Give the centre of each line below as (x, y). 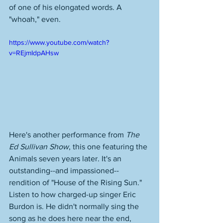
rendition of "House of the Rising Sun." (76, 182)
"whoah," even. (36, 19)
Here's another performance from (67, 134)
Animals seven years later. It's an (66, 158)
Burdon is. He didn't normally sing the (75, 206)
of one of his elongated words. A (66, 7)
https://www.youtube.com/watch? (59, 42)
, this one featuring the (109, 146)
